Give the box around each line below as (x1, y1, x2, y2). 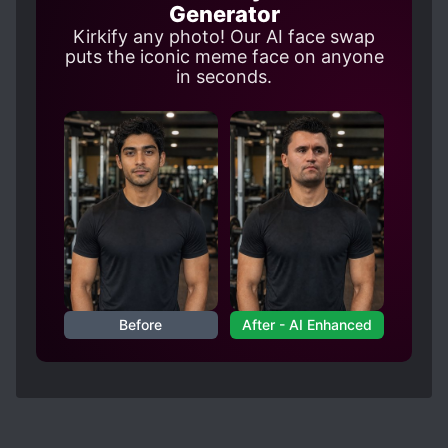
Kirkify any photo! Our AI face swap (73, 26, 375, 47)
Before (119, 316, 163, 333)
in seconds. (176, 66, 272, 87)
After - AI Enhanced (242, 316, 373, 333)
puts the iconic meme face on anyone (64, 46, 384, 67)
